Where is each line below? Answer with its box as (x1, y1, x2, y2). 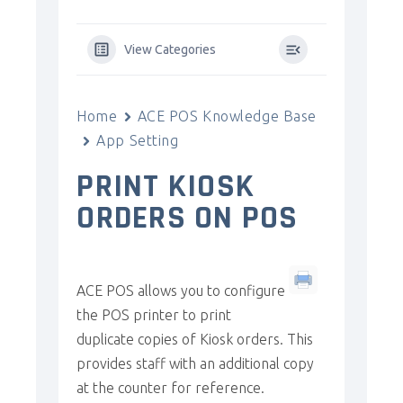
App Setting (96, 132, 179, 148)
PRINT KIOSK (76, 166, 255, 207)
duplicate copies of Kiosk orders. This (76, 331, 314, 347)
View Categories (124, 42, 217, 57)
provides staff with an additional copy (76, 355, 315, 372)
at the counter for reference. (76, 380, 265, 396)
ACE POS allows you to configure (76, 282, 286, 299)
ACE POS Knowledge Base (137, 108, 317, 124)
